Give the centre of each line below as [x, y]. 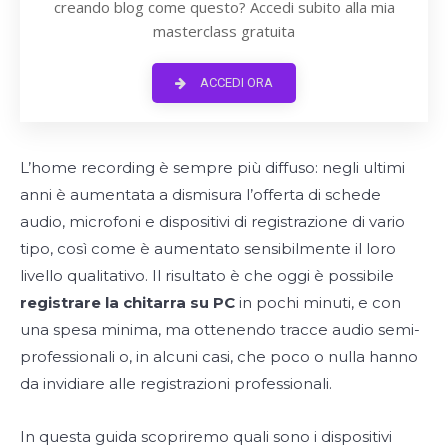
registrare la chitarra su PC [129, 302]
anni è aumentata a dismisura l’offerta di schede [200, 194]
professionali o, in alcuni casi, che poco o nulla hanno [219, 356]
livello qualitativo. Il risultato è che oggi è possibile [207, 275]
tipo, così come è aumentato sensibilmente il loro [208, 248]
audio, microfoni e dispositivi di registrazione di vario [212, 221]
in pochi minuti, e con [320, 302]
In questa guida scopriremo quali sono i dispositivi [206, 436]
